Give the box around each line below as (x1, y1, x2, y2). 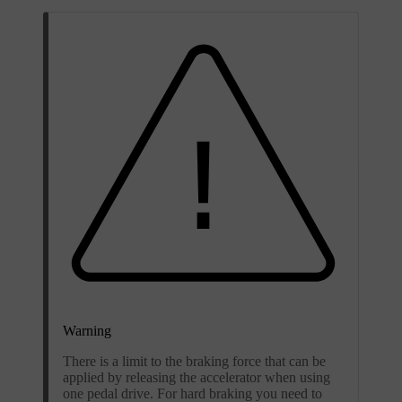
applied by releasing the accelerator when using (63, 369, 330, 385)
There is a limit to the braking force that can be (63, 353, 326, 369)
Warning (63, 322, 111, 338)
